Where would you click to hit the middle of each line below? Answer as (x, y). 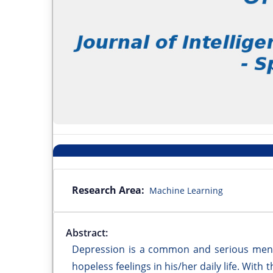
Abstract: (87, 232)
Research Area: (108, 190)
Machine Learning (186, 190)
